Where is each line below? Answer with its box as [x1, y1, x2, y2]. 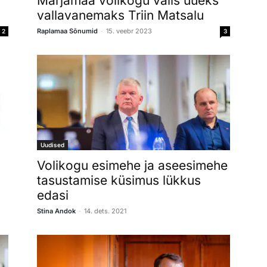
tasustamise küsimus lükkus [37, 172, 201, 188]
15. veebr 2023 [106, 26, 152, 35]
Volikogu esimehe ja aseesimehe [37, 157, 228, 173]
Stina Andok [37, 206, 76, 215]
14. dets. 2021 [84, 206, 126, 215]
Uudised [41, 141, 64, 148]
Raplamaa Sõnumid [37, 26, 98, 35]
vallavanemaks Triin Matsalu [37, 7, 204, 23]
